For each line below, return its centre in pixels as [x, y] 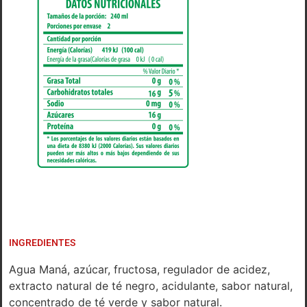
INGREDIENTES [42, 243]
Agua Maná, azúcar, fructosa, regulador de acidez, [139, 270]
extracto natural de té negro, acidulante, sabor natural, [151, 286]
